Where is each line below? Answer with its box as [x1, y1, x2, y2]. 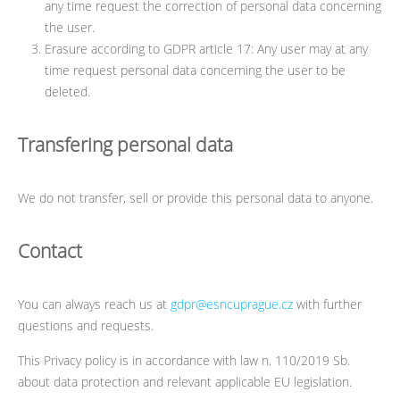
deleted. [45, 83, 90, 100]
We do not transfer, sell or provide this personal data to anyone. [18, 189, 373, 206]
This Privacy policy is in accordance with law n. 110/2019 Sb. [18, 352, 350, 369]
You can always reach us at [18, 296, 171, 312]
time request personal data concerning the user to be [45, 62, 346, 79]
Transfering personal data [18, 132, 233, 157]
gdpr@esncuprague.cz [171, 296, 293, 312]
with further [293, 296, 362, 312]
